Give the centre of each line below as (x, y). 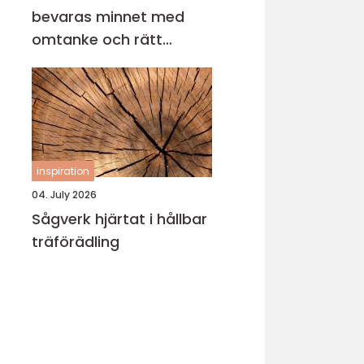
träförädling (76, 242)
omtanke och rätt (97, 39)
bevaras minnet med (108, 17)
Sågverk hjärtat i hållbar (63, 219)
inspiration (63, 171)
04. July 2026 (64, 195)
